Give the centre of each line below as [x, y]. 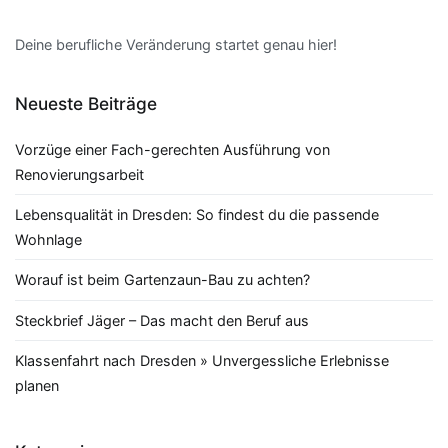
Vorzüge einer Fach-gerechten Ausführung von [172, 149]
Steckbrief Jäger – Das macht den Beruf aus [162, 320]
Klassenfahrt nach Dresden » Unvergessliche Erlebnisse [202, 361]
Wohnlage [48, 239]
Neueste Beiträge [86, 104]
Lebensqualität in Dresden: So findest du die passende [197, 214]
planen [37, 386]
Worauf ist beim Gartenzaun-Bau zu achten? [162, 280]
